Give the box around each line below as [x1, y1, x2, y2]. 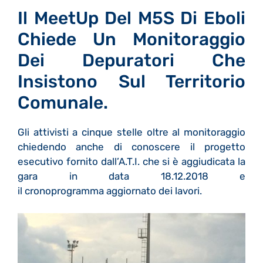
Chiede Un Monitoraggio [18, 28, 245, 50]
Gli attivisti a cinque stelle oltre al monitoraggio [18, 126, 245, 138]
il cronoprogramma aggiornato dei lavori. [18, 184, 202, 197]
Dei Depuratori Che [18, 49, 245, 71]
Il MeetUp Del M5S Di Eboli [18, 7, 245, 29]
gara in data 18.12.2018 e [18, 170, 245, 182]
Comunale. [18, 92, 112, 113]
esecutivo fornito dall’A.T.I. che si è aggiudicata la [18, 155, 245, 167]
